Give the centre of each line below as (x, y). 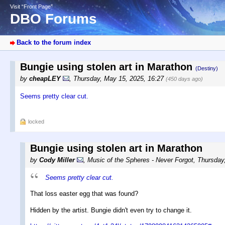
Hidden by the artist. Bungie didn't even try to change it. (111, 210)
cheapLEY (45, 79)
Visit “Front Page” (31, 7)
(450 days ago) (184, 79)
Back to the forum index (54, 43)
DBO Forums (53, 19)
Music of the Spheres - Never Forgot (140, 160)
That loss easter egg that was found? (84, 194)
